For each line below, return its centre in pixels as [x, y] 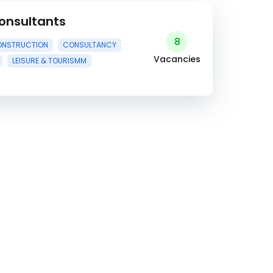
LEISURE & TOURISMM [49, 61]
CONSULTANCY [90, 45]
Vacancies [177, 59]
